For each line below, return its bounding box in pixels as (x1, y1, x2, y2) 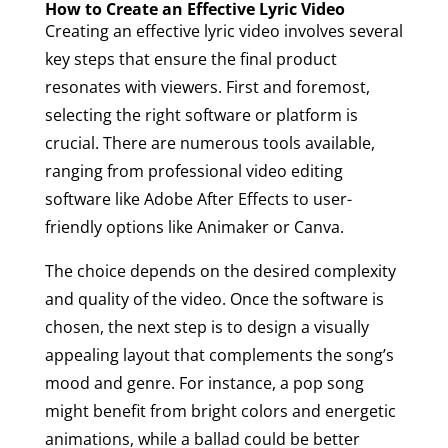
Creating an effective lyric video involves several (44, 19, 403, 42)
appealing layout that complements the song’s (44, 343, 394, 366)
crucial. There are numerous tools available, (44, 131, 375, 154)
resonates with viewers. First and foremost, (44, 75, 370, 98)
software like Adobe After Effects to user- (44, 187, 352, 210)
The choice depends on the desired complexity (44, 259, 396, 282)
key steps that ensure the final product (44, 47, 337, 70)
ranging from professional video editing (44, 159, 343, 182)
